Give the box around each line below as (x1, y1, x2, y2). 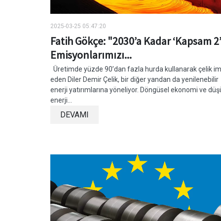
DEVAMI (60, 110, 89, 119)
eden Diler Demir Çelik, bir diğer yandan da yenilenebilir (50, 75, 219, 83)
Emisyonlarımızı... (50, 47, 132, 62)
